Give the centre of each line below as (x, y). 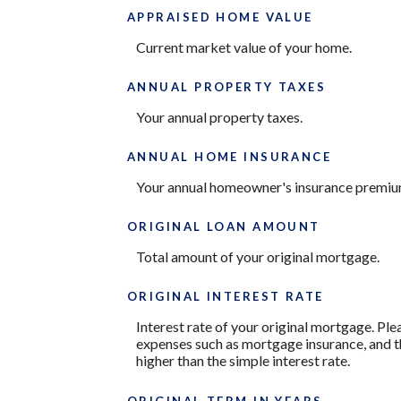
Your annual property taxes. (219, 116)
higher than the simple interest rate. (243, 361)
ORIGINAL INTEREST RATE (226, 297)
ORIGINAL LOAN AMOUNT (224, 227)
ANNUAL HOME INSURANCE (230, 157)
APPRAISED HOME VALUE (220, 17)
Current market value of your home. (244, 47)
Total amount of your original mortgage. (258, 257)
